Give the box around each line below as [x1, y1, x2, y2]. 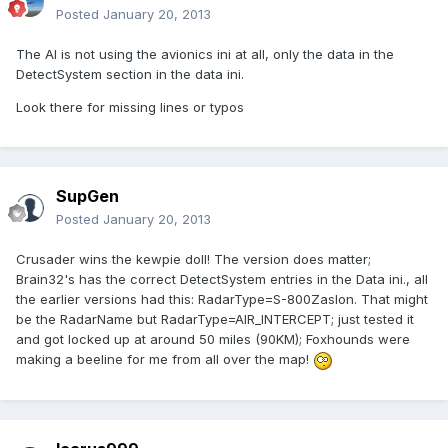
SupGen [56, 186, 119, 207]
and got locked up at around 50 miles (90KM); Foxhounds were [16, 331, 410, 348]
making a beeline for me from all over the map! [16, 351, 313, 368]
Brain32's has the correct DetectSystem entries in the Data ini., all [16, 271, 428, 288]
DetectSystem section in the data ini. [16, 66, 244, 83]
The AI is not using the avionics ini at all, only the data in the [16, 46, 394, 63]
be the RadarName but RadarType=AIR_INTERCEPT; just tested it [16, 311, 414, 328]
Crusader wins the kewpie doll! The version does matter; [16, 251, 371, 268]
